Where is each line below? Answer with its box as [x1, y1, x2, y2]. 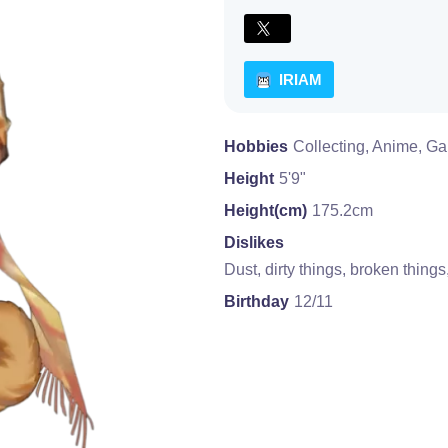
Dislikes [224, 234, 284, 252]
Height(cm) [224, 202, 307, 220]
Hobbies [224, 138, 288, 156]
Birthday [224, 293, 289, 311]
